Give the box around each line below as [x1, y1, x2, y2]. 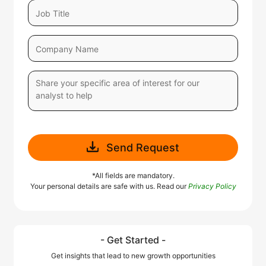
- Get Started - [100, 234, 166, 246]
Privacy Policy [188, 182, 236, 191]
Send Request [106, 141, 179, 154]
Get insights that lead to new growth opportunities [50, 251, 216, 260]
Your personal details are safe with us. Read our [30, 182, 188, 191]
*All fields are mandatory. [91, 171, 175, 180]
